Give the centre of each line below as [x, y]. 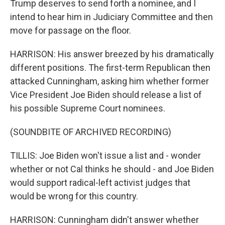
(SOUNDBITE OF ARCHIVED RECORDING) [91, 132]
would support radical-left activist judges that [100, 182]
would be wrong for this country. [74, 196]
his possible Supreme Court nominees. [88, 108]
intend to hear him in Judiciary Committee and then [111, 17]
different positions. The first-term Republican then [110, 67]
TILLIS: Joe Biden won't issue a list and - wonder [105, 155]
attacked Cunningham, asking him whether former [109, 81]
